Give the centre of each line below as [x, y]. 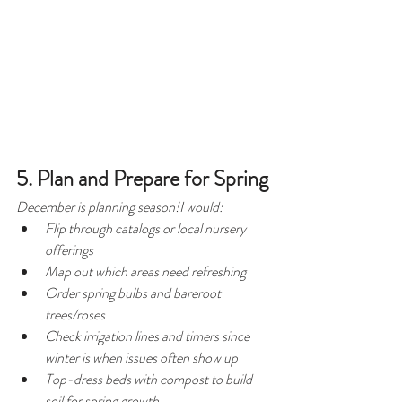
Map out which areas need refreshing [145, 272]
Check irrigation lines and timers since [149, 336]
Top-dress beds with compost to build [150, 380]
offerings [69, 250]
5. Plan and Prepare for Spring [142, 179]
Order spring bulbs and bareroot [134, 293]
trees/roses [75, 315]
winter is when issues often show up [141, 358]
